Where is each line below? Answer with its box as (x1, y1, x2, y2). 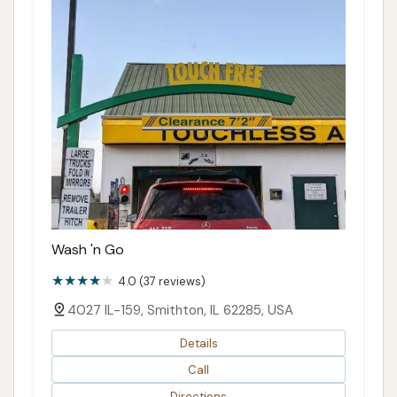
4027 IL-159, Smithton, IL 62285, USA (67, 301, 293, 320)
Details (179, 335, 218, 351)
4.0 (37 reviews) (118, 274, 206, 290)
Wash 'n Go (51, 240, 124, 260)
